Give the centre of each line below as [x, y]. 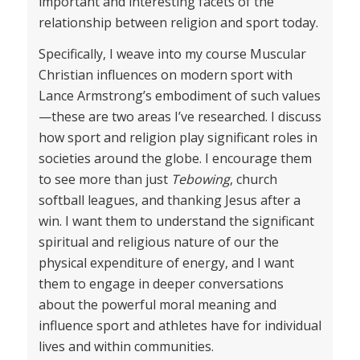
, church [253, 180]
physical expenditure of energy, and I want [166, 263]
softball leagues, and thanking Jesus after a [169, 200]
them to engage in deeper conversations [161, 284]
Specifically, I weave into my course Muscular [172, 54]
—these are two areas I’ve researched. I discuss [180, 117]
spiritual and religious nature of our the [158, 242]
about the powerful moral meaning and [157, 305]
